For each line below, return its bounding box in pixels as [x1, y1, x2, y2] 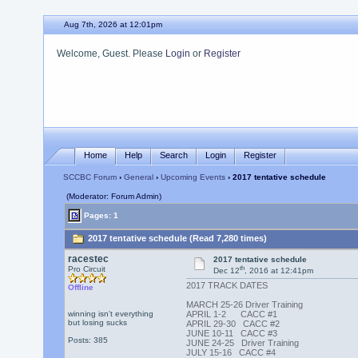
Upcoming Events [160, 173, 225, 181]
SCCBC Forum [62, 173, 117, 181]
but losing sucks [67, 318, 127, 327]
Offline [67, 283, 93, 292]
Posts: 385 [67, 336, 108, 344]
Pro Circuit [67, 265, 105, 273]
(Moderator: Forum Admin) [66, 192, 161, 201]
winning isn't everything [67, 309, 153, 318]
